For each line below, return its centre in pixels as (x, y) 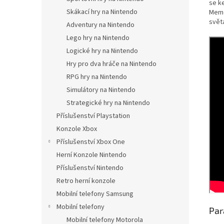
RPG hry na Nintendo (97, 77)
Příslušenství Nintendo (90, 168)
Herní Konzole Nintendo (91, 155)
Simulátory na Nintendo (101, 90)
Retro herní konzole (86, 181)
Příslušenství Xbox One (91, 142)
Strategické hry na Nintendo (108, 103)
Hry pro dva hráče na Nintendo (111, 64)
